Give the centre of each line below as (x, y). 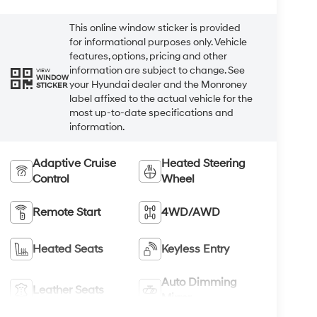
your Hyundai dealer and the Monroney (158, 85)
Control (51, 179)
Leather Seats (68, 290)
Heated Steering (204, 163)
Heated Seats (68, 249)
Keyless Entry (196, 249)
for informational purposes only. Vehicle (158, 42)
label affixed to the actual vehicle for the (161, 99)
